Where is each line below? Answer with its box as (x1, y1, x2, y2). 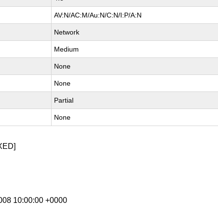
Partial (54, 96, 74, 104)
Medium (54, 45, 79, 53)
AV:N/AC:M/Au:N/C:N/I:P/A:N (54, 11, 142, 19)
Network (54, 28, 80, 36)
